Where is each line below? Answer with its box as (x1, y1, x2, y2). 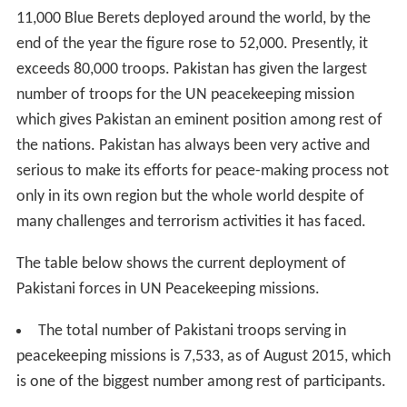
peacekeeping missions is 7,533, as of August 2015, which (15, 348, 391, 366)
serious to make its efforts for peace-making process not (15, 163, 389, 181)
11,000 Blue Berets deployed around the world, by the (15, 10, 371, 28)
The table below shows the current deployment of (15, 255, 346, 273)
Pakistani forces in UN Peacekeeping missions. (15, 281, 320, 299)
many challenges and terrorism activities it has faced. (15, 213, 366, 232)
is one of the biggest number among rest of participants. (15, 373, 386, 392)
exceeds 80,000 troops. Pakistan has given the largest (15, 61, 367, 79)
